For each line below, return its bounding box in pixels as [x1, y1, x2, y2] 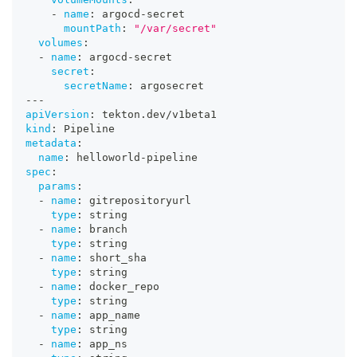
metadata [25, 137, 76, 150]
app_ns [83, 338, 127, 351]
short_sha [83, 252, 147, 265]
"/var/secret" [134, 22, 217, 35]
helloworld [70, 151, 140, 164]
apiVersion [25, 108, 89, 121]
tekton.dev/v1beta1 [96, 108, 217, 121]
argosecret [134, 80, 204, 92]
